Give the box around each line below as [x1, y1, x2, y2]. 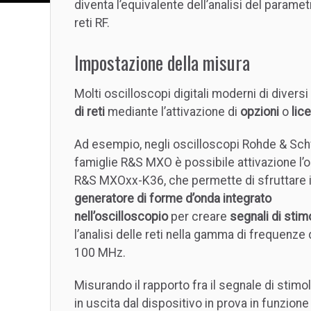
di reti [74, 105, 105, 119]
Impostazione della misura [74, 49, 250, 77]
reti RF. [74, 16, 110, 31]
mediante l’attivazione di [105, 105, 240, 119]
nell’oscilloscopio [74, 209, 168, 224]
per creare [168, 209, 230, 224]
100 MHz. [74, 245, 126, 260]
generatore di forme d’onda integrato [74, 191, 271, 205]
